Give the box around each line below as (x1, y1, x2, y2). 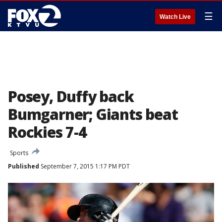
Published (8, 162, 39, 170)
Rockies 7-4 (8, 122, 87, 142)
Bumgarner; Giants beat (8, 104, 178, 124)
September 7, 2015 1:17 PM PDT (39, 162, 130, 170)
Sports (10, 149, 28, 157)
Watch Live (160, 13, 191, 20)
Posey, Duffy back (8, 86, 134, 107)
